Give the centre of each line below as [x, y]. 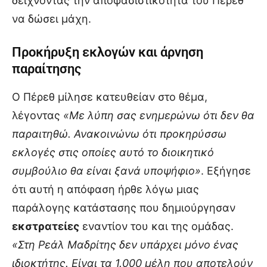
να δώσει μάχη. [52, 18]
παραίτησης [46, 69]
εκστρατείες [46, 226]
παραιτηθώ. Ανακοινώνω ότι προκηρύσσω [119, 133]
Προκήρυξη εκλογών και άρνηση [108, 52]
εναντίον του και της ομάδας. [156, 226]
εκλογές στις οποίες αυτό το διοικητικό [113, 152]
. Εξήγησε [226, 170]
